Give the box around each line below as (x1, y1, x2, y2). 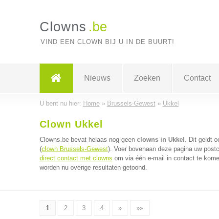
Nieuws (84, 74, 110, 82)
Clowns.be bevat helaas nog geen (39, 136, 137, 143)
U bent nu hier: (39, 100, 83, 107)
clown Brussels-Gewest (41, 145, 108, 153)
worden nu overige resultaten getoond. (39, 164, 147, 171)
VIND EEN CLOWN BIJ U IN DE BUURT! (40, 38, 175, 45)
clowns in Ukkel (136, 136, 185, 143)
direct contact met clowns (39, 154, 112, 162)
